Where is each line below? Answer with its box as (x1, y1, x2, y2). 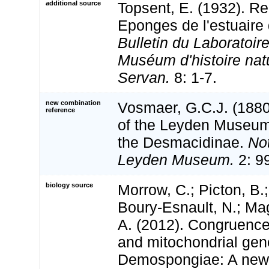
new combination (46, 99, 101, 107)
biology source (46, 181, 93, 189)
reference (46, 106, 75, 114)
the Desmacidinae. (118, 134, 248, 151)
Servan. (118, 69, 170, 86)
